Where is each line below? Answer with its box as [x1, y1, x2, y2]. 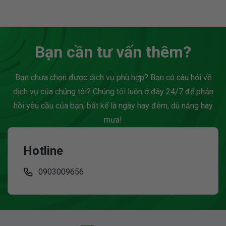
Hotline [23, 144, 63, 158]
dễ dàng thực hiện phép [18, 18, 93, 27]
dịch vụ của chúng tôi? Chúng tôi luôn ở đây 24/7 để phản [13, 87, 213, 97]
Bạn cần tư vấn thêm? [35, 42, 191, 62]
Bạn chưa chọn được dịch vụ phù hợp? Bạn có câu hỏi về [15, 73, 211, 83]
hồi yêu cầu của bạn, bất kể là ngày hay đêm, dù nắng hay [13, 101, 213, 111]
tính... [18, 30, 34, 39]
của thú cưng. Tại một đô [126, 6, 207, 15]
